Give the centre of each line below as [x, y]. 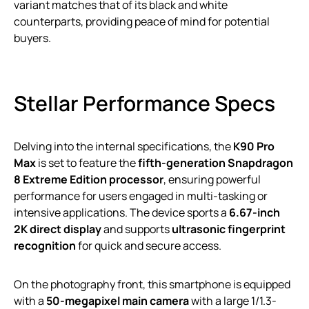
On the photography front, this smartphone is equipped [152, 284]
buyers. [32, 38]
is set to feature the [87, 162]
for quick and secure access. [149, 245]
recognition [45, 245]
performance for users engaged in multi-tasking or [141, 196]
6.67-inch [255, 212]
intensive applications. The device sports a [121, 212]
